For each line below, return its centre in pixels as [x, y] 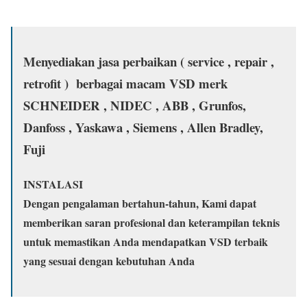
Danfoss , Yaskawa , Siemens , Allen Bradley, [143, 127]
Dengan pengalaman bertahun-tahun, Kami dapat [140, 204]
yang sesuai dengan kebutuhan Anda [109, 261]
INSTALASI [53, 184]
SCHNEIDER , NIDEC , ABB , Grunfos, [137, 106]
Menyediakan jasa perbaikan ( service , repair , [149, 62]
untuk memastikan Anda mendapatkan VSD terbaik [146, 242]
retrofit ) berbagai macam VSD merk [125, 84]
